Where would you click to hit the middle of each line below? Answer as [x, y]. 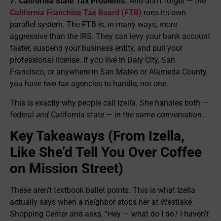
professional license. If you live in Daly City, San [92, 60]
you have [27, 84]
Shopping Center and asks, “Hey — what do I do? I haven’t [109, 214]
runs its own [164, 13]
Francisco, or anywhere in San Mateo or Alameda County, [109, 72]
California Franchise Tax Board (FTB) [76, 13]
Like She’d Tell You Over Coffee [106, 152]
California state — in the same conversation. [126, 114]
